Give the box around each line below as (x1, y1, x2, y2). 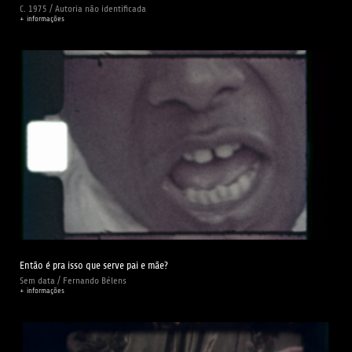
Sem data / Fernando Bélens (20, 274, 126, 286)
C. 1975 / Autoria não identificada (20, 2, 146, 14)
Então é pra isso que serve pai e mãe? (20, 258, 168, 271)
